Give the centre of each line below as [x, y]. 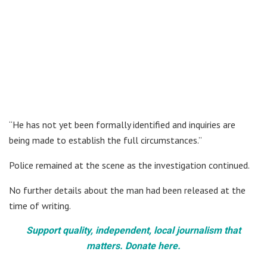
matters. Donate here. [133, 246]
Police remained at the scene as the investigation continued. [129, 165]
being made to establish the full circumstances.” [105, 140]
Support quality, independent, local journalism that [133, 230]
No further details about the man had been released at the [127, 190]
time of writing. [40, 205]
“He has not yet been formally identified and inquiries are [122, 124]
